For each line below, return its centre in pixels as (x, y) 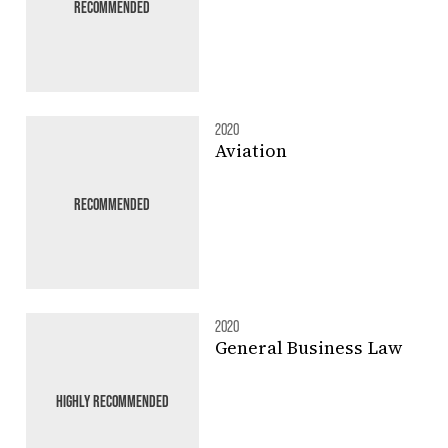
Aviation (250, 151)
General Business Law (308, 348)
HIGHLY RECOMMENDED (112, 400)
